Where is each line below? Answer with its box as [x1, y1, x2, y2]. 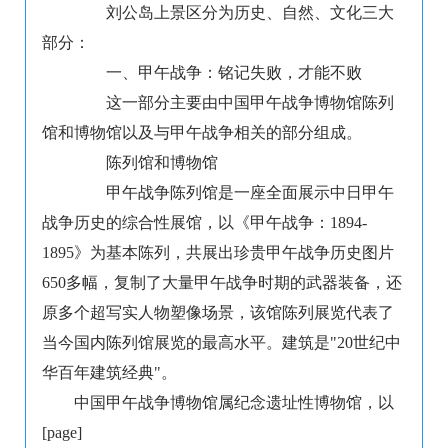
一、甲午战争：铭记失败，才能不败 [74, 64, 362, 82]
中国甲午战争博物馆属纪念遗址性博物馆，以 [74, 394, 394, 412]
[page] [42, 424, 82, 442]
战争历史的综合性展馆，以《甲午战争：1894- [42, 214, 367, 232]
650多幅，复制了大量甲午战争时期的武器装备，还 [42, 274, 402, 292]
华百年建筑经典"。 [42, 364, 177, 382]
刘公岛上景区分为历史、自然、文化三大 [74, 4, 394, 22]
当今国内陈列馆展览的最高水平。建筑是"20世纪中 [42, 334, 401, 352]
